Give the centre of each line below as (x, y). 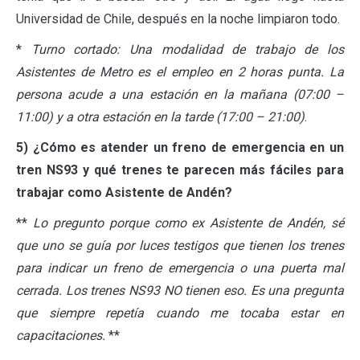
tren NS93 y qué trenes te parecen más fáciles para (180, 170)
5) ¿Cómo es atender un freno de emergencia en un (180, 147)
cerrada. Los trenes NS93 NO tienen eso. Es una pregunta (180, 290)
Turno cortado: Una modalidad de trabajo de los (187, 49)
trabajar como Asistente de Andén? (126, 192)
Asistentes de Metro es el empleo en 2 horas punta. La (180, 72)
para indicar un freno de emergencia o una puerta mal (180, 268)
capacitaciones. (61, 335)
